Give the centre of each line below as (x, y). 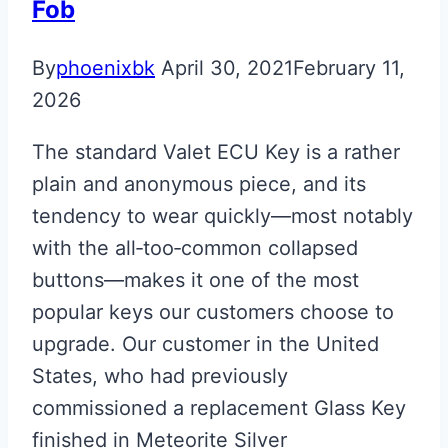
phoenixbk (105, 67)
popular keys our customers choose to (213, 311)
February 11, (349, 67)
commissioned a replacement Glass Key (219, 407)
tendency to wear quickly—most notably (222, 215)
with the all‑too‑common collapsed (195, 247)
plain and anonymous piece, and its (199, 183)
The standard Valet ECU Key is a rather (216, 151)
